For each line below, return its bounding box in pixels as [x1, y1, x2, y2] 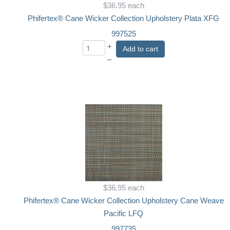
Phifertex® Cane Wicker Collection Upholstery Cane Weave [23, 196, 224, 205]
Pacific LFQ [104, 209, 144, 218]
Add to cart [122, 44, 158, 53]
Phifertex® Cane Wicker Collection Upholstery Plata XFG [28, 14, 220, 23]
